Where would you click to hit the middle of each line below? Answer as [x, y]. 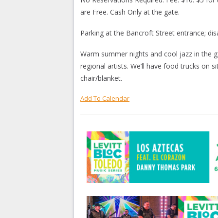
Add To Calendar [105, 98]
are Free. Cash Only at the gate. [130, 12]
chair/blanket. [101, 78]
